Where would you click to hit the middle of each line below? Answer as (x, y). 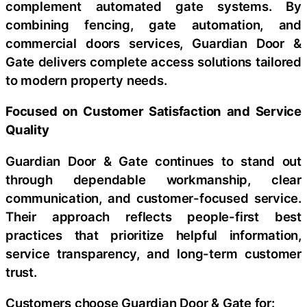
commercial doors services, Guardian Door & (153, 43)
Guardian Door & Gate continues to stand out (153, 161)
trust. (21, 272)
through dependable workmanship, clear (153, 179)
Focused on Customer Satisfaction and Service (153, 111)
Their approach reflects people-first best (153, 216)
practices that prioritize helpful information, (153, 235)
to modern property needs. (86, 80)
